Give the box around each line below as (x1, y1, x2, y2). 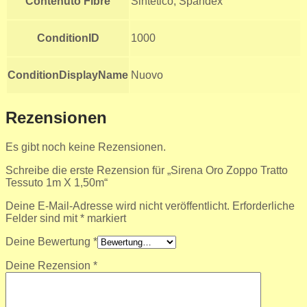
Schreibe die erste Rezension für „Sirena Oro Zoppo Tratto (5, 164, 288, 177)
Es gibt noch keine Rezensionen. (5, 141, 166, 153)
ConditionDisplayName (8, 69, 128, 82)
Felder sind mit (5, 212, 80, 225)
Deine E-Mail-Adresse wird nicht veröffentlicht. (5, 200, 230, 212)
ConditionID (36, 32, 99, 45)
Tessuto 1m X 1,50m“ (5, 177, 108, 189)
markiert (84, 212, 126, 225)
